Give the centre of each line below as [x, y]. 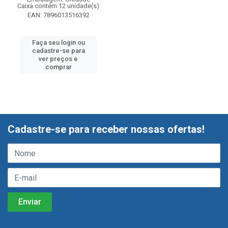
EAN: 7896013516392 [58, 15]
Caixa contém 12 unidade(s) [58, 6]
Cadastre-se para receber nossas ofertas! [106, 129]
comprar [58, 67]
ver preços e [58, 59]
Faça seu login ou [58, 42]
